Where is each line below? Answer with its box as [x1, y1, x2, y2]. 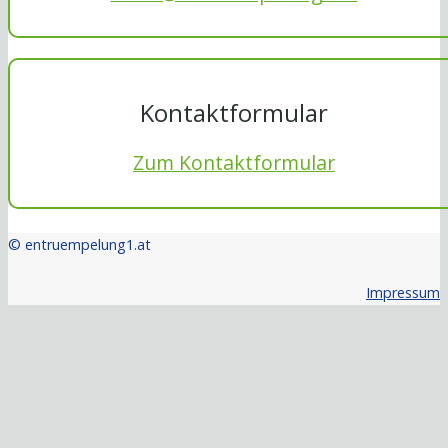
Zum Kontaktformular [133, 149, 335, 177]
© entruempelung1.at [8, 235, 151, 255]
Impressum [366, 283, 440, 303]
